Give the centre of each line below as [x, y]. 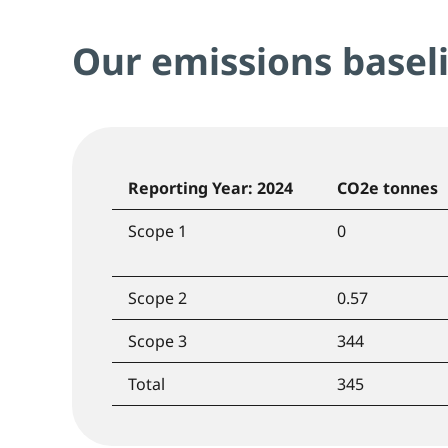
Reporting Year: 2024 [210, 187]
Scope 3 [157, 340]
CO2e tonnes [387, 187]
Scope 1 [157, 230]
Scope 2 [157, 297]
